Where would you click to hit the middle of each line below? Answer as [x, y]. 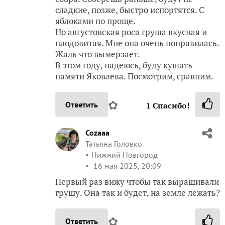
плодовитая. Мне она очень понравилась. [137, 43]
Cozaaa [97, 133]
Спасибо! [170, 106]
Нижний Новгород [125, 155]
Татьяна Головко [114, 144]
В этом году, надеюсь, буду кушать [124, 65]
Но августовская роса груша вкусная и [131, 32]
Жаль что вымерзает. [98, 54]
